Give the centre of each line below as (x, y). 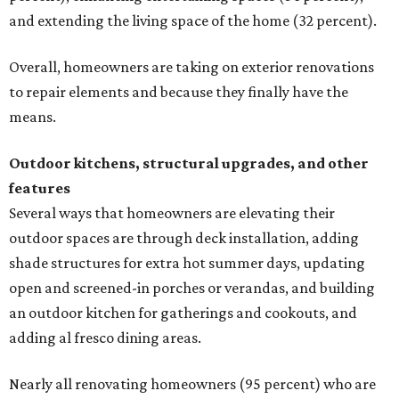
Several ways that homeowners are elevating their (172, 213)
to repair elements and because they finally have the (179, 92)
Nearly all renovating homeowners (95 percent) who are (192, 384)
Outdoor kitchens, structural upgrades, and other (189, 163)
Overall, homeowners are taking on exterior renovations (191, 67)
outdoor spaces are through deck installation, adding (184, 238)
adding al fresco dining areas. (105, 338)
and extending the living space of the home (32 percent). (193, 21)
